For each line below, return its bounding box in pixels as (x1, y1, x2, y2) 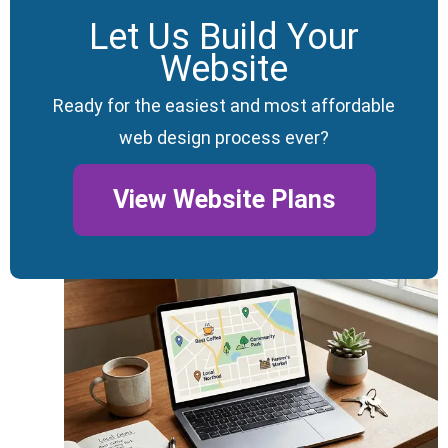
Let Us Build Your (89, 16, 359, 59)
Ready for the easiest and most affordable (53, 95, 395, 117)
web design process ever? (119, 127, 329, 149)
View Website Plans (112, 185, 336, 215)
